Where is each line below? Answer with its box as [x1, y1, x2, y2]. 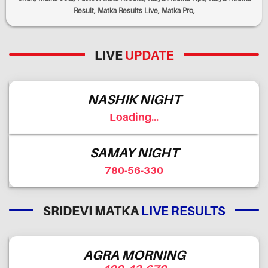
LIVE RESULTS [141, 203, 226, 218]
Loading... [109, 111, 159, 124]
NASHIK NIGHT [87, 92, 181, 108]
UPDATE [124, 48, 174, 63]
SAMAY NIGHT [89, 145, 179, 161]
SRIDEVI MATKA [42, 203, 141, 218]
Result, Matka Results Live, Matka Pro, [73, 6, 195, 15]
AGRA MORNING [83, 246, 185, 263]
